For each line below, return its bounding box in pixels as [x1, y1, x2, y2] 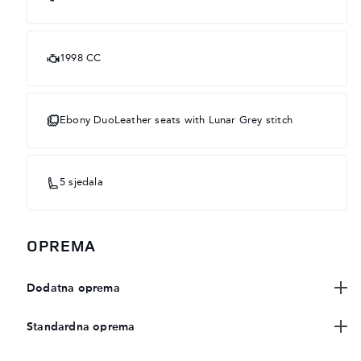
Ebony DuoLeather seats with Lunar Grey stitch [60, 115, 293, 127]
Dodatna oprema [27, 283, 120, 295]
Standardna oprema [27, 322, 135, 334]
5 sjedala [60, 177, 103, 189]
